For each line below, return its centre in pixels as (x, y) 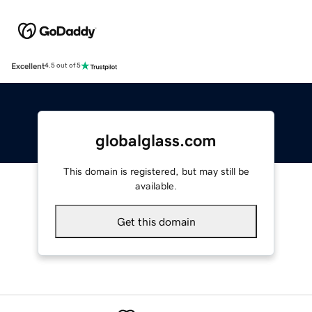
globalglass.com (156, 140)
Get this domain (156, 221)
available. (156, 186)
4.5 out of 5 (63, 66)
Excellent (28, 66)
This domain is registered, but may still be (156, 171)
